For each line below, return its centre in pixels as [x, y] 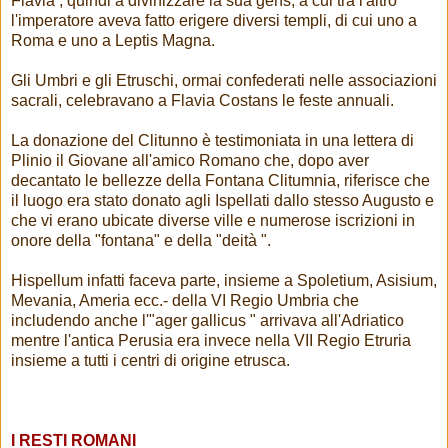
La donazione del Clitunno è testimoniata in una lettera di [212, 140]
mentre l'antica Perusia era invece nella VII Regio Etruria [211, 340]
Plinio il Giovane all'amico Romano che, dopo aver [190, 160]
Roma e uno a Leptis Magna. [113, 40]
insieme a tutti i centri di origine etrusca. [150, 360]
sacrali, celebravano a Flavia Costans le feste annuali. [202, 100]
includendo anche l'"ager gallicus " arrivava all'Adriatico [207, 320]
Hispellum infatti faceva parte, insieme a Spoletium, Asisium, [224, 280]
